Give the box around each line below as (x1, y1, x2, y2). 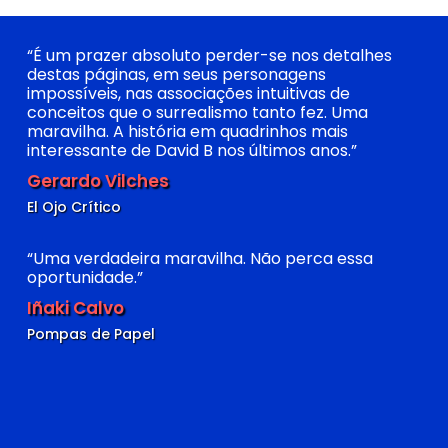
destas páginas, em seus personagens (27, 63, 326, 86)
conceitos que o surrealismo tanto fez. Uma (27, 101, 368, 124)
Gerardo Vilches (27, 169, 169, 193)
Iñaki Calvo (27, 296, 124, 320)
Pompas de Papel (27, 324, 155, 344)
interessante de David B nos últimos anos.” (27, 139, 357, 162)
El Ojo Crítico (27, 197, 121, 217)
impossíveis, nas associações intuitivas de (27, 82, 350, 105)
